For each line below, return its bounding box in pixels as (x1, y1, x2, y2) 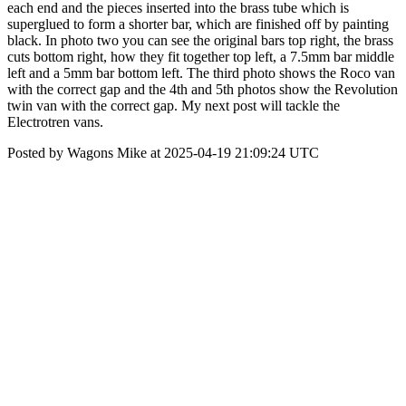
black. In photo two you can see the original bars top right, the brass (7, 33, 393, 48)
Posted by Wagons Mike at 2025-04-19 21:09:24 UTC (7, 145, 319, 160)
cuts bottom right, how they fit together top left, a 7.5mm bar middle (7, 49, 394, 64)
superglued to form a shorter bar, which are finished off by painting (7, 16, 389, 32)
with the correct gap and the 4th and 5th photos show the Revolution (7, 82, 398, 97)
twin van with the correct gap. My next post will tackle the (7, 98, 340, 113)
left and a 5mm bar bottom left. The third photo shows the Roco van (7, 65, 395, 81)
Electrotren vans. (7, 114, 103, 130)
